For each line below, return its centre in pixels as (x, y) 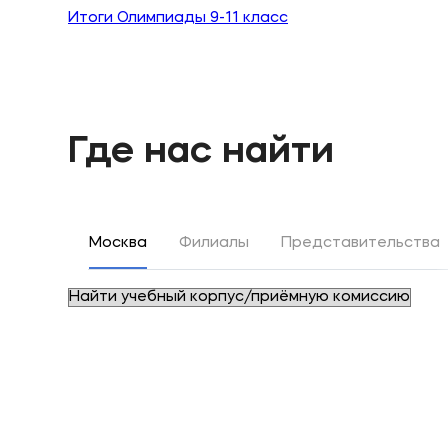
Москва (118, 243)
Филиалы (214, 243)
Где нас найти (201, 152)
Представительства (360, 243)
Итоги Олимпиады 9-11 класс (178, 18)
